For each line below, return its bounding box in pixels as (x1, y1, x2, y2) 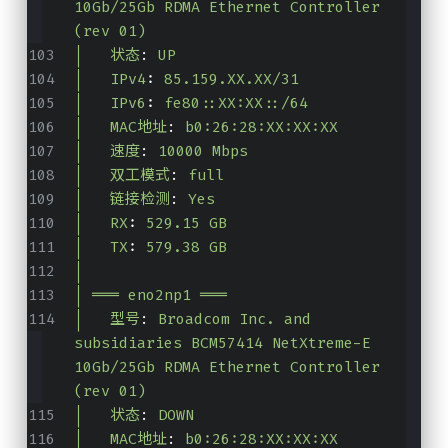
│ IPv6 (73, 92, 146, 113)
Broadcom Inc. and (157, 308, 311, 329)
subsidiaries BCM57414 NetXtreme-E (73, 332, 371, 353)
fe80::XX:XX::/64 (163, 92, 308, 113)
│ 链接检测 (73, 188, 170, 209)
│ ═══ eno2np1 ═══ (73, 284, 227, 305)
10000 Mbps (157, 140, 248, 161)
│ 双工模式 (73, 164, 170, 185)
